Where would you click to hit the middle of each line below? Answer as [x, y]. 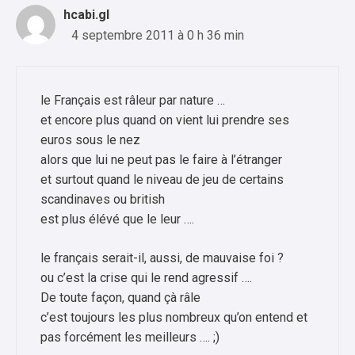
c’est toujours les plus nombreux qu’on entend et [174, 317]
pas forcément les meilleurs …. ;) [130, 337]
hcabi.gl [86, 14]
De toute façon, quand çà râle [120, 297]
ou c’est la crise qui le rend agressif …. [146, 277]
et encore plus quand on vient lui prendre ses [165, 120]
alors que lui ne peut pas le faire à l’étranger [161, 159]
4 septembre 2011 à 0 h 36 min [158, 35]
